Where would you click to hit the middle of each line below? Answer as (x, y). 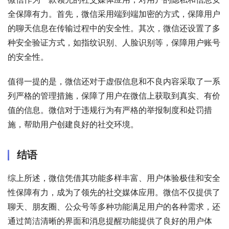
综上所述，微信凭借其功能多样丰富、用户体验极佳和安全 (114, 178)
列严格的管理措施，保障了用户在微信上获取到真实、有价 (114, 96)
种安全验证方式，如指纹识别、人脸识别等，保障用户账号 (114, 43)
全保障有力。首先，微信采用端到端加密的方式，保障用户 (114, 14)
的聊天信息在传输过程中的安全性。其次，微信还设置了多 (114, 28)
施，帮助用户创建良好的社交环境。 (73, 124)
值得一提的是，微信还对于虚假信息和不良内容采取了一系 (114, 82)
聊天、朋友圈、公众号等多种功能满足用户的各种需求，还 (114, 207)
